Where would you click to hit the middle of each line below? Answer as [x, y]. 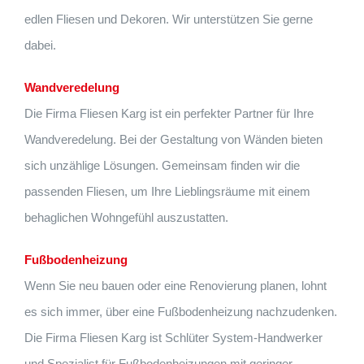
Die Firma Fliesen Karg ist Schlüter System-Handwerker [173, 338]
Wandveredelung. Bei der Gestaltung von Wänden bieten [173, 140]
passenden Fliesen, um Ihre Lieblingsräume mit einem [167, 192]
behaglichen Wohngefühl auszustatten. [126, 218]
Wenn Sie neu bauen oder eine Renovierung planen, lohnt [175, 286]
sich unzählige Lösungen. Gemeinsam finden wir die [162, 166]
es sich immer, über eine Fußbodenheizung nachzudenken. [181, 312]
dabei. [40, 45]
